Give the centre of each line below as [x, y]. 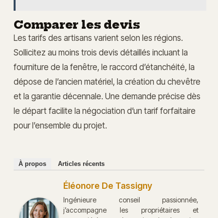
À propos [32, 164]
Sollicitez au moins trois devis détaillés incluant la [101, 52]
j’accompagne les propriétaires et [131, 210]
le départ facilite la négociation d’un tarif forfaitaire [105, 110]
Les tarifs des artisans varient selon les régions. [98, 37]
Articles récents [81, 164]
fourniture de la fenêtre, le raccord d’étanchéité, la [104, 67]
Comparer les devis [77, 25]
